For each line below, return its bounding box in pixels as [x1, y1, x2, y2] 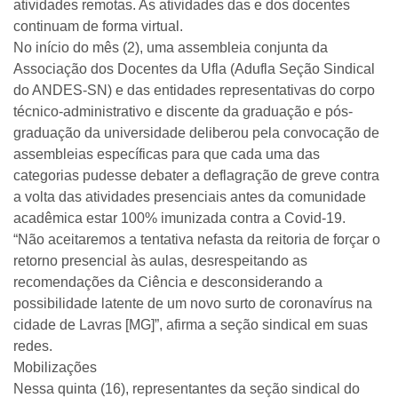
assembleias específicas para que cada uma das [13, 147, 320, 162]
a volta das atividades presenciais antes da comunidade [13, 189, 366, 204]
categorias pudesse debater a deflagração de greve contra [13, 168, 379, 183]
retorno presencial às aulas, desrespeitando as [13, 253, 307, 268]
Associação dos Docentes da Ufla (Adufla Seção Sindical [13, 61, 375, 76]
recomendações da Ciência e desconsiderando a [13, 275, 322, 290]
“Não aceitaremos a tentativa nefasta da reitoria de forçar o [13, 232, 380, 247]
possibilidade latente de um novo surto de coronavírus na [13, 296, 372, 311]
